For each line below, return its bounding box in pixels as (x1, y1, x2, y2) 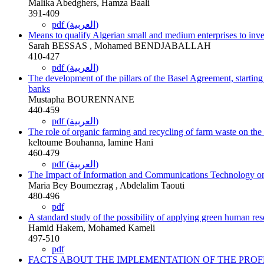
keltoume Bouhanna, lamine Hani (28, 137, 153, 147)
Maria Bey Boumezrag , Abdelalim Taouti (28, 180, 184, 190)
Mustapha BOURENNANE (28, 94, 134, 104)
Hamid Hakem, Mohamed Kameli (28, 222, 155, 233)
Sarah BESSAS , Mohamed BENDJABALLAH (28, 40, 211, 51)
